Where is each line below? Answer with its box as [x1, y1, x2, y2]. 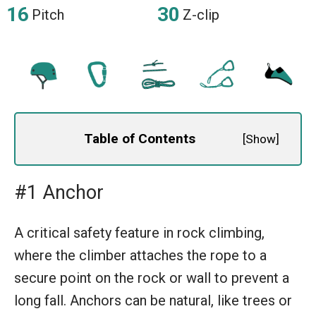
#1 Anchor [14, 181, 104, 204]
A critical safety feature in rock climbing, [14, 224, 265, 241]
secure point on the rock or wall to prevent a [14, 269, 289, 286]
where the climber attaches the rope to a [14, 246, 267, 264]
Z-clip [183, 6, 219, 23]
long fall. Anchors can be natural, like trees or [14, 291, 292, 309]
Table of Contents [84, 130, 195, 147]
